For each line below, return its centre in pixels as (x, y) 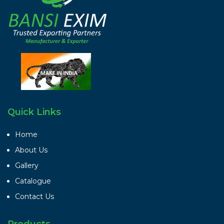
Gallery (27, 165)
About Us (31, 150)
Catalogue (33, 181)
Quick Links (34, 112)
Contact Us (34, 196)
